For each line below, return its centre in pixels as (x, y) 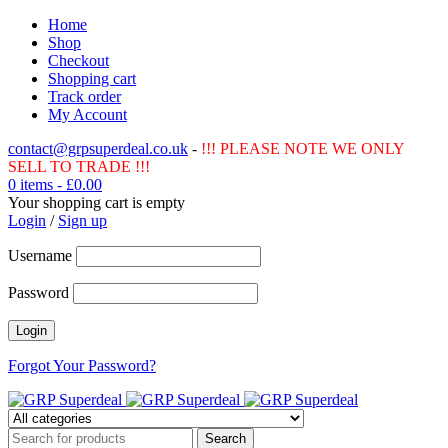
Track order (84, 96)
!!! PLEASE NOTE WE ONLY (302, 148)
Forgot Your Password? (82, 365)
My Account (87, 114)
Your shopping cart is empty (96, 202)
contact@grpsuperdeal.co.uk (98, 148)
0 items (30, 184)
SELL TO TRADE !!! (79, 166)
